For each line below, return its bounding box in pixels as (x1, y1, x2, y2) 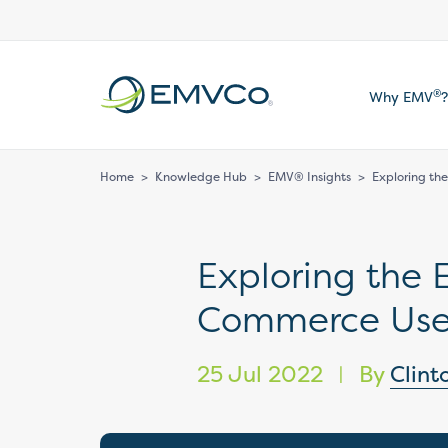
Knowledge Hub (155, 168, 247, 185)
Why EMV (369, 87, 433, 106)
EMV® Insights (268, 168, 351, 185)
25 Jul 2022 (197, 359, 329, 389)
